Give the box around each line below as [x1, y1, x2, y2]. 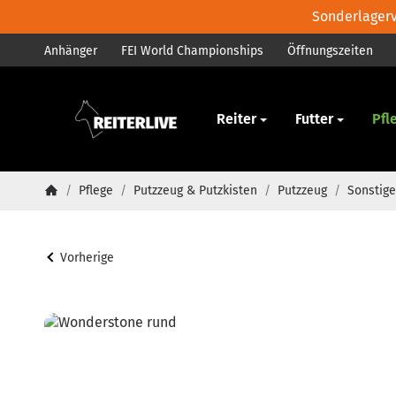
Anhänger [44, 42, 97, 58]
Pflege [79, 182, 113, 198]
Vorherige [59, 249, 114, 265]
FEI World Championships [121, 42, 264, 58]
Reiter [216, 110, 256, 128]
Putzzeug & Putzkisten [133, 182, 257, 198]
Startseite [43, 196, 99, 212]
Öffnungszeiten [287, 42, 374, 58]
